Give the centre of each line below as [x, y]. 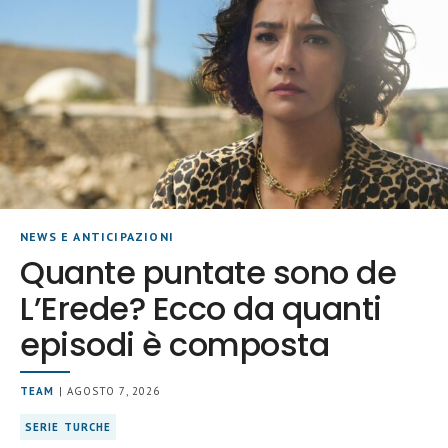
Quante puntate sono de [208, 272]
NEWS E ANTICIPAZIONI [97, 236]
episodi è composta [175, 344]
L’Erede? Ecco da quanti [201, 308]
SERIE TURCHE [68, 427]
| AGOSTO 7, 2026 [107, 391]
